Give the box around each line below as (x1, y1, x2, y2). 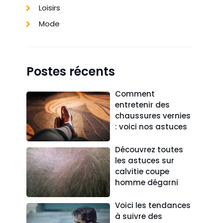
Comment (115, 88, 155, 99)
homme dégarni (115, 177, 179, 188)
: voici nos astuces (115, 121, 188, 132)
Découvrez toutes (115, 144, 184, 155)
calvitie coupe (115, 166, 170, 177)
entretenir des (115, 99, 170, 110)
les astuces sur (115, 155, 175, 166)
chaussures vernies (115, 110, 191, 121)
